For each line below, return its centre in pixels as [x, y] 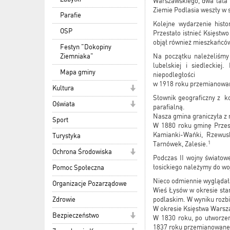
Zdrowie [64, 199]
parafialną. [170, 107]
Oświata [64, 104]
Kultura [63, 88]
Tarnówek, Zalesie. [180, 144]
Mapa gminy [78, 72]
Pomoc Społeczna [78, 167]
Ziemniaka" [77, 56]
